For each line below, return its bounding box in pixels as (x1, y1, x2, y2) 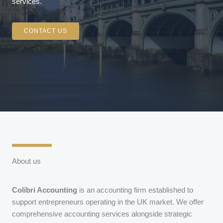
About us (12, 157, 41, 165)
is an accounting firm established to (77, 186, 193, 194)
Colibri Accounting (12, 186, 77, 194)
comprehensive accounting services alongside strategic (12, 210, 192, 218)
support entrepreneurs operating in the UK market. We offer (12, 198, 204, 206)
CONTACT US (24, 27, 67, 34)
